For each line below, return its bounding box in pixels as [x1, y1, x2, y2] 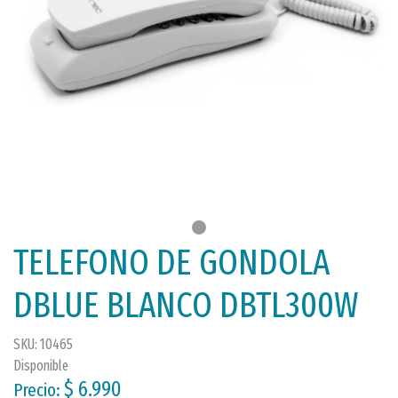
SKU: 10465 [13, 336, 73, 353]
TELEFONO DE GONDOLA [13, 242, 330, 284]
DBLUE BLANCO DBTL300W [13, 284, 359, 327]
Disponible [13, 357, 68, 374]
